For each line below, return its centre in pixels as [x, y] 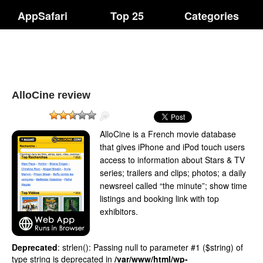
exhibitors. [119, 211]
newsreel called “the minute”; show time [173, 186]
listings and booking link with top [159, 198]
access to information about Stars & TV [172, 160]
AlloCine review [51, 95]
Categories [212, 16]
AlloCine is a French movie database [168, 134]
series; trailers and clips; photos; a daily [173, 173]
